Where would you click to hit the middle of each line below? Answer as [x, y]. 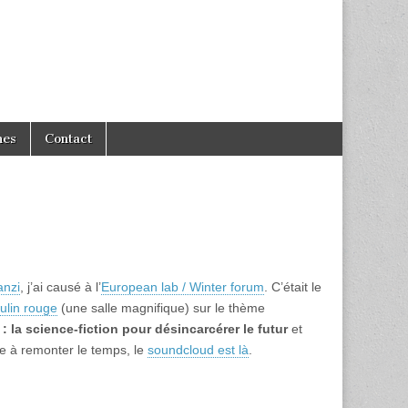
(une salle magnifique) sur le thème [161, 308]
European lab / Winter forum [183, 287]
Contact [68, 139]
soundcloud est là [198, 350]
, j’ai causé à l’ [61, 287]
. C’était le [293, 287]
